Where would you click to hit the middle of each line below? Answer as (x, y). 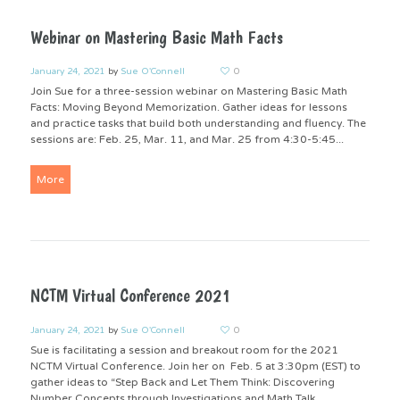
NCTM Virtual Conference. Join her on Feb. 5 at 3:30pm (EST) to (195, 367)
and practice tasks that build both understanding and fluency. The (198, 124)
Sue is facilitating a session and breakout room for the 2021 (184, 350)
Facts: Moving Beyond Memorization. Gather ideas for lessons (188, 108)
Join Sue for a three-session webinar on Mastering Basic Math (188, 92)
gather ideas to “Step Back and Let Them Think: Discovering (182, 383)
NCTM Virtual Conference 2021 (130, 296)
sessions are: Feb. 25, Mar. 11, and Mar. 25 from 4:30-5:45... (187, 140)
